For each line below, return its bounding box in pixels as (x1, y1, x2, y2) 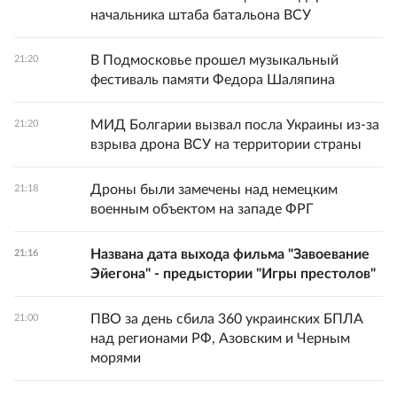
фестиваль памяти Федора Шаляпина (90, 73, 335, 88)
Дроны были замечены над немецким (90, 183, 338, 198)
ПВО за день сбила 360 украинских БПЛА (90, 312, 363, 327)
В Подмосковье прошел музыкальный (90, 53, 339, 68)
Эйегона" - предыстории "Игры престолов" (90, 267, 376, 282)
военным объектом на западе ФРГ (90, 202, 314, 217)
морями (90, 351, 141, 366)
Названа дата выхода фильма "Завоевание (90, 247, 370, 262)
